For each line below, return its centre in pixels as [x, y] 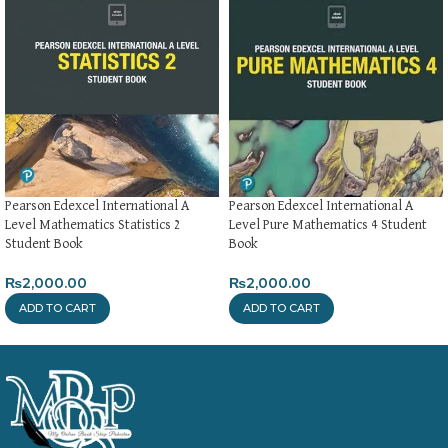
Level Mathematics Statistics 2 [93, 224]
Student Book [44, 243]
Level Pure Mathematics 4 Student [328, 224]
